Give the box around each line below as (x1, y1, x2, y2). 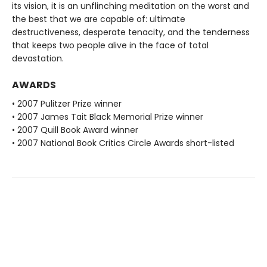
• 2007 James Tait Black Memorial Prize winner (12, 111, 203, 123)
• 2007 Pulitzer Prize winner (12, 98, 122, 110)
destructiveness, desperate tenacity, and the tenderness (12, 26, 250, 39)
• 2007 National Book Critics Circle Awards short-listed (12, 137, 234, 150)
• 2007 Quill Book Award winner (12, 124, 138, 136)
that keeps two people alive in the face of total (12, 39, 209, 52)
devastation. (12, 52, 64, 65)
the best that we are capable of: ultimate (12, 13, 185, 26)
